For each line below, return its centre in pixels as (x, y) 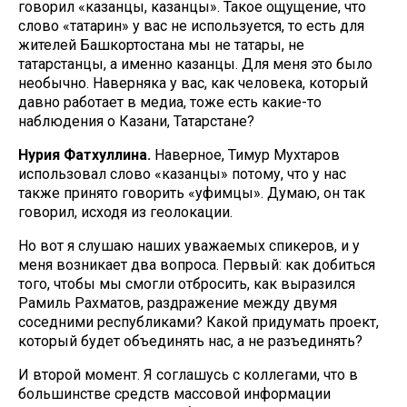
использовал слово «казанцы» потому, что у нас (182, 174)
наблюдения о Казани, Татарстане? (136, 121)
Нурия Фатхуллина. (84, 155)
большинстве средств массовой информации (174, 394)
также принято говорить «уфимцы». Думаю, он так (192, 193)
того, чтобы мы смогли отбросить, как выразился (187, 284)
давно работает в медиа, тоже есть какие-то (170, 102)
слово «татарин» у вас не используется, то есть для (191, 26)
